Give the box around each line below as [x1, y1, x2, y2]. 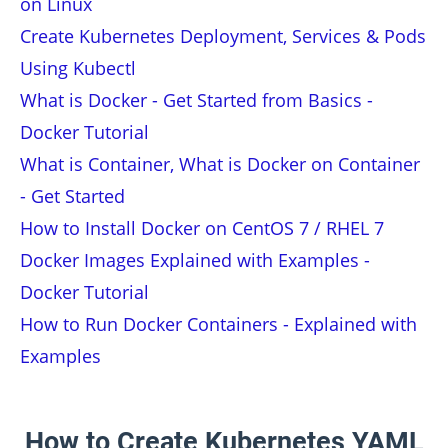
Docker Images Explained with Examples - [20, 248, 370, 272]
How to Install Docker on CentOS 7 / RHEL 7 [20, 216, 384, 240]
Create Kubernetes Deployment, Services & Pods [20, 24, 426, 48]
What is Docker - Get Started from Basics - [20, 88, 373, 112]
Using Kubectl [20, 56, 136, 80]
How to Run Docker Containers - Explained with [20, 312, 417, 336]
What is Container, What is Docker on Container [20, 152, 420, 176]
